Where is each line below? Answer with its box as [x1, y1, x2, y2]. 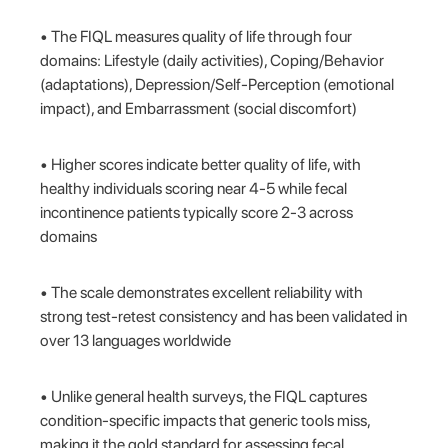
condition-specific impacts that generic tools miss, [40, 410, 371, 430]
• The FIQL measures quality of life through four [40, 26, 353, 46]
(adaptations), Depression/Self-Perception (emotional [40, 74, 395, 94]
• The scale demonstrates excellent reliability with [40, 282, 364, 302]
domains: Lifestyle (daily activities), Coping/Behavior [40, 50, 385, 70]
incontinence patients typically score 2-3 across [40, 202, 354, 222]
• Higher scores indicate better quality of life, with [40, 154, 362, 174]
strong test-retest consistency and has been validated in [40, 306, 408, 326]
